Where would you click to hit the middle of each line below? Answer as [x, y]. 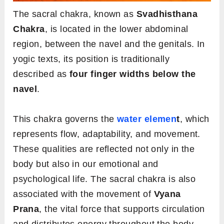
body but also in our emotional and [86, 164]
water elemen [147, 119]
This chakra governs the [65, 119]
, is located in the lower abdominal [116, 29]
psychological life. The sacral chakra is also [104, 179]
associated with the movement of [83, 194]
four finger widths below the [132, 74]
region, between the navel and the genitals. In [109, 44]
